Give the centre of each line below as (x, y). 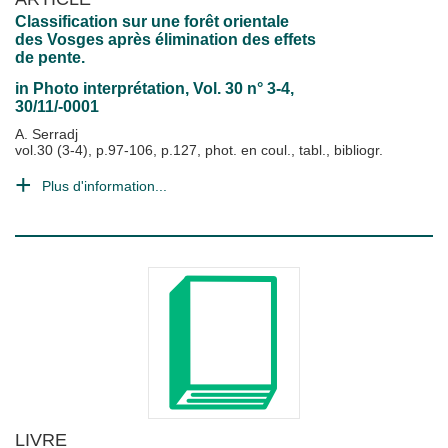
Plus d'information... (104, 186)
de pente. (50, 57)
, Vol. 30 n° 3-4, (239, 88)
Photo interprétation (109, 88)
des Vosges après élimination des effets (165, 39)
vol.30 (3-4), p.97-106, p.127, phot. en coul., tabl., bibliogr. (199, 150)
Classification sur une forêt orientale (152, 21)
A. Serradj (46, 134)
